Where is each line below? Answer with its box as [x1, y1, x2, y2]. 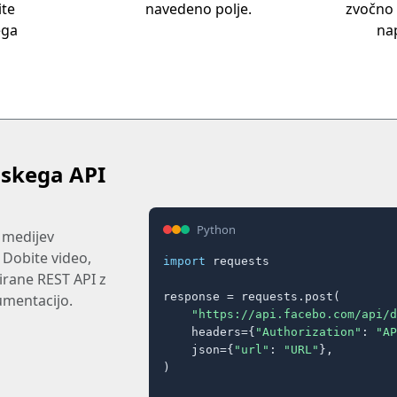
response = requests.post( [163, 289, 340, 303]
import [163, 253, 206, 268]
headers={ [163, 324, 255, 339]
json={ [163, 342, 234, 356]
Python [197, 221, 236, 237]
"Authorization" [255, 324, 362, 339]
